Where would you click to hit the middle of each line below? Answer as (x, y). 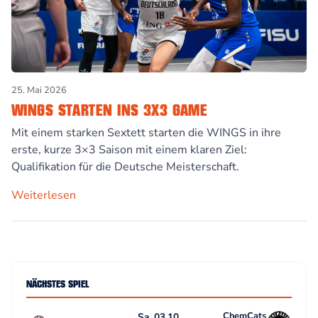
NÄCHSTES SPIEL (57, 283)
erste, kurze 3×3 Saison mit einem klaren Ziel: (129, 149)
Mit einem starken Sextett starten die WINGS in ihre (146, 132)
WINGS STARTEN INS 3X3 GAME (110, 109)
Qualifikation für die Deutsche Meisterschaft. (125, 166)
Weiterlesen (44, 195)
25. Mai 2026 (39, 90)
